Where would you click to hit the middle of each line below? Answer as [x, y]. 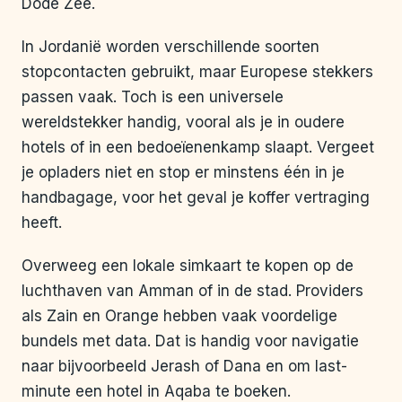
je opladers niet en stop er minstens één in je [183, 173]
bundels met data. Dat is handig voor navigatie [190, 341]
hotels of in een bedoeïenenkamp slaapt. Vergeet [198, 148]
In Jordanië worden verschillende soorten [170, 47]
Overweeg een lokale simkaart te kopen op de [188, 266]
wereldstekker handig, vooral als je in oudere [183, 122]
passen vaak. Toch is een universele [153, 97]
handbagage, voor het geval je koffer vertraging [196, 198]
